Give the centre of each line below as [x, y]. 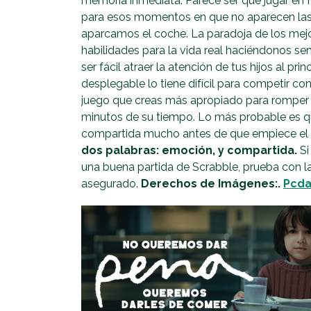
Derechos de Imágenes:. [212, 183]
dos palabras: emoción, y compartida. [189, 150]
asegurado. [111, 183]
